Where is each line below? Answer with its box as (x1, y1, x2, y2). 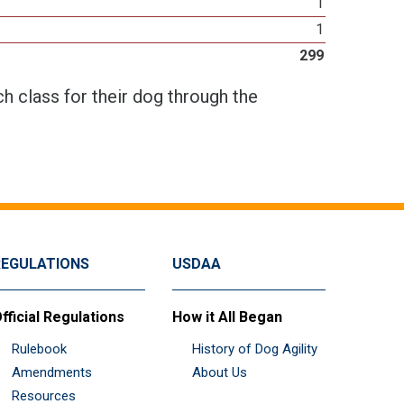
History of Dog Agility (192, 340, 317, 357)
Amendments (12, 363, 92, 381)
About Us (192, 363, 247, 381)
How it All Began (172, 308, 282, 326)
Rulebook (12, 340, 67, 357)
